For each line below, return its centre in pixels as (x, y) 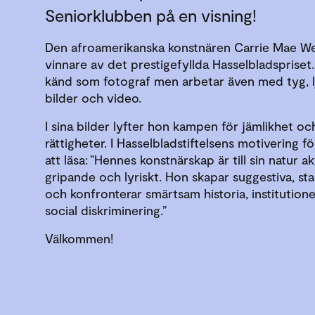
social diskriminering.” (106, 210)
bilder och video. (94, 98)
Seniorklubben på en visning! (151, 15)
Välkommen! (79, 238)
